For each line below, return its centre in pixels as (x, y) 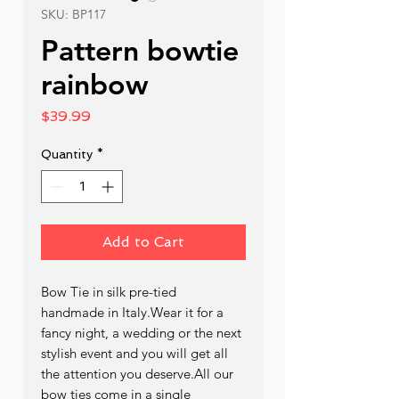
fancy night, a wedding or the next (141, 332)
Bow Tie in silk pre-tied (109, 291)
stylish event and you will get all (134, 353)
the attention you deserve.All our (137, 373)
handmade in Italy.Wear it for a (132, 312)
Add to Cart (143, 241)
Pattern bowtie (140, 49)
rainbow (94, 83)
